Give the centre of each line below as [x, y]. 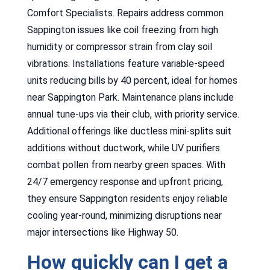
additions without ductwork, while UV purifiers [123, 148]
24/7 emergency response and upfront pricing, [125, 181]
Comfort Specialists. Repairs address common [125, 13]
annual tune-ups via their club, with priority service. [133, 114]
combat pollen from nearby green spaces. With [126, 165]
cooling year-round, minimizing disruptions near [124, 215]
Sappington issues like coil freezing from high [122, 30]
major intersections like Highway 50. [102, 232]
